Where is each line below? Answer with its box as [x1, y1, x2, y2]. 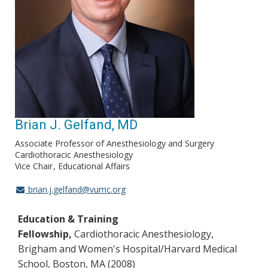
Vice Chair [15, 160, 53, 172]
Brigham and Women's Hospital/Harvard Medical [18, 242, 237, 256]
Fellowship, [18, 227, 72, 241]
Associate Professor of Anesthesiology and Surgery [15, 138, 214, 150]
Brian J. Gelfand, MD [15, 117, 138, 133]
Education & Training [18, 212, 118, 226]
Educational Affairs [58, 160, 130, 172]
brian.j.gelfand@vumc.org [25, 184, 126, 196]
